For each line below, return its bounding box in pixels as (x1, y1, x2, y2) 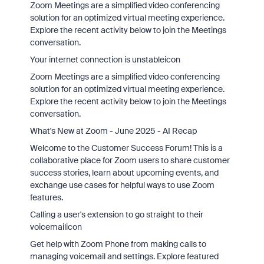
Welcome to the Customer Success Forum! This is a (29, 143, 223, 153)
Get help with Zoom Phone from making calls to (29, 239, 206, 249)
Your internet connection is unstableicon (29, 54, 180, 65)
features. (29, 192, 63, 203)
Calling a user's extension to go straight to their (29, 209, 203, 220)
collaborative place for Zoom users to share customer (29, 155, 230, 166)
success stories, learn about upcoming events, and (29, 167, 219, 178)
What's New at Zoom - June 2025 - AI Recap (29, 126, 197, 136)
